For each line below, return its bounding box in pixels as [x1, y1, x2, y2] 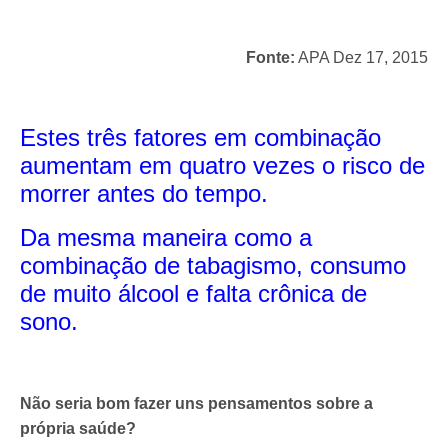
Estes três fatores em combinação [20, 123, 381, 151]
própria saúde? [20, 419, 136, 437]
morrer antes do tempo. [20, 179, 268, 207]
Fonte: [246, 48, 295, 66]
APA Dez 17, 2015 [295, 48, 428, 66]
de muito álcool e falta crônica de [20, 279, 367, 307]
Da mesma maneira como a [20, 223, 312, 251]
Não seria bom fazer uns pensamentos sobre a [20, 394, 373, 412]
